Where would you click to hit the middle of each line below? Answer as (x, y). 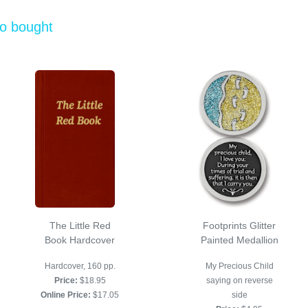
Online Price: (66, 295)
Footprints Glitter (239, 226)
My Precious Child (239, 266)
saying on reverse (239, 281)
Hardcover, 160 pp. (80, 266)
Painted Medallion (239, 240)
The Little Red (80, 226)
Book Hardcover (80, 240)
